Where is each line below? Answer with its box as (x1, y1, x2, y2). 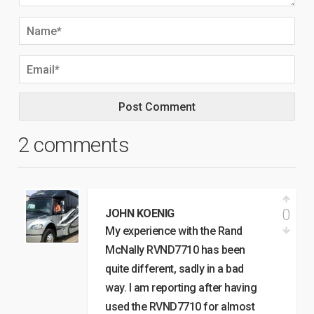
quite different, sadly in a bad (105, 262, 244, 275)
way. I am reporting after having (105, 281, 257, 294)
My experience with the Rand (105, 224, 243, 238)
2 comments (18, 132, 129, 157)
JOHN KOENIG (105, 207, 175, 220)
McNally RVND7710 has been (105, 243, 245, 257)
